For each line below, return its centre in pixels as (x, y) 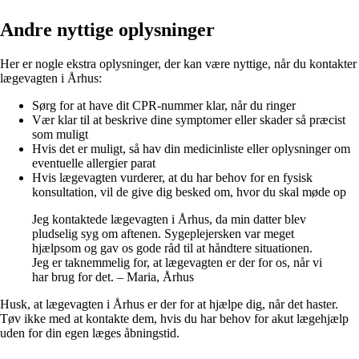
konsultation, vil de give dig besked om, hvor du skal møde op (189, 192)
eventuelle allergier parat (94, 163)
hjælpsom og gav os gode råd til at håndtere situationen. (172, 248)
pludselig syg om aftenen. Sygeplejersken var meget (163, 233)
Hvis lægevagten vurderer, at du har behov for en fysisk (172, 177)
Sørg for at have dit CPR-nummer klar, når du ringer (164, 105)
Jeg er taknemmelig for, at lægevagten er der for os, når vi (177, 262)
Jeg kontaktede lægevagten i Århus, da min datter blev (169, 219)
